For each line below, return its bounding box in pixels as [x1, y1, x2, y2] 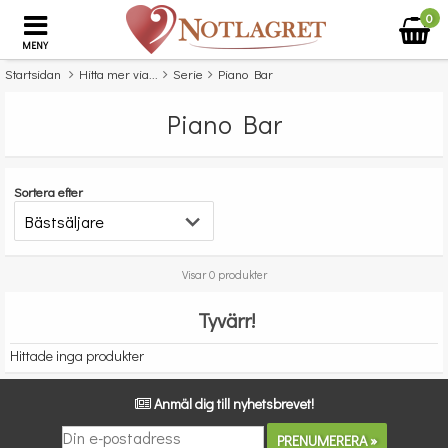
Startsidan [5, 65, 61, 82]
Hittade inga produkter [10, 346, 144, 365]
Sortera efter [14, 183, 83, 200]
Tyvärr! [198, 307, 255, 333]
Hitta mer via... [79, 65, 158, 82]
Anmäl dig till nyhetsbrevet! [153, 394, 314, 413]
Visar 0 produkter [181, 267, 267, 282]
